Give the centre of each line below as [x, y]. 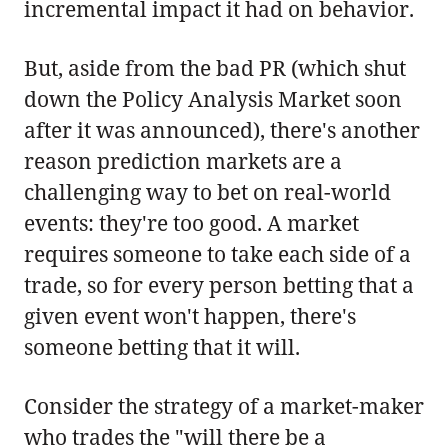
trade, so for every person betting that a [219, 284]
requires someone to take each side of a [217, 253]
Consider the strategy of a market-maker [224, 405]
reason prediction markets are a [183, 160]
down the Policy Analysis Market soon [213, 98]
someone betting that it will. [162, 346]
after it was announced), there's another [222, 129]
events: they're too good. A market [191, 222]
